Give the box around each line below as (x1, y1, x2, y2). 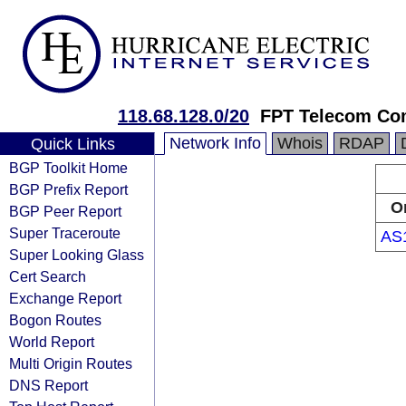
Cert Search (9, 268, 86, 285)
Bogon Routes (9, 312, 101, 328)
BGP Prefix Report (9, 181, 128, 198)
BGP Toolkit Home (9, 159, 128, 176)
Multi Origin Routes (9, 355, 132, 372)
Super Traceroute (9, 225, 121, 241)
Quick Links (30, 135, 115, 153)
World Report (9, 333, 94, 350)
